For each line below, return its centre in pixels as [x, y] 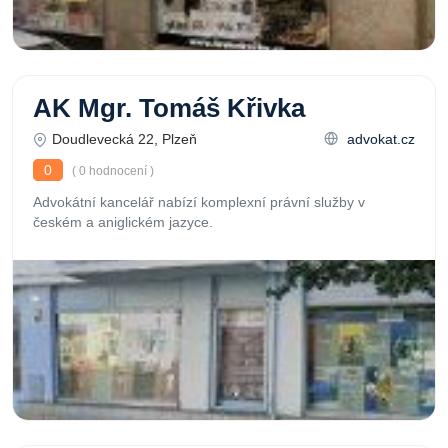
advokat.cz [379, 139]
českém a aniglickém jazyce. [123, 222]
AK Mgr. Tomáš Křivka [169, 108]
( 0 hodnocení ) [111, 171]
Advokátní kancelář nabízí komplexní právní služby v [199, 202]
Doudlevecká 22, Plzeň [124, 139]
